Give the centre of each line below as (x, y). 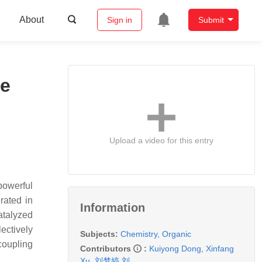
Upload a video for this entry (161, 140)
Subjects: (99, 234)
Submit (211, 20)
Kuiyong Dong (175, 248)
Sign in (119, 20)
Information (113, 207)
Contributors (107, 248)
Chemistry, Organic (156, 234)
